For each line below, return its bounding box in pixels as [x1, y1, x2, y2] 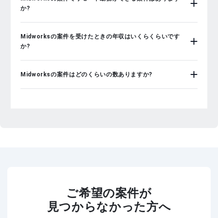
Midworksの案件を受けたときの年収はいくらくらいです [20, 33, 180, 40]
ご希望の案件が [66, 186, 152, 200]
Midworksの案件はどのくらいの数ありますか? [20, 71, 152, 78]
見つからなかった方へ [47, 200, 171, 214]
